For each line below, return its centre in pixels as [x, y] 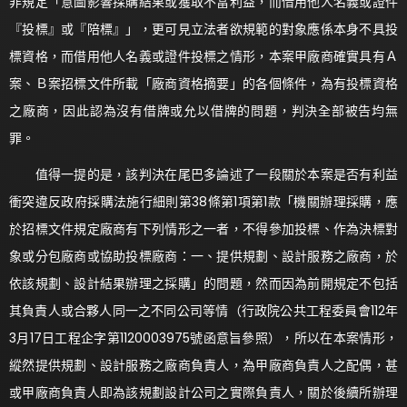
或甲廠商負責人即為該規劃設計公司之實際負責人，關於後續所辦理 [203, 393]
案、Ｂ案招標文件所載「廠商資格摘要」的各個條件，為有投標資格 [203, 84]
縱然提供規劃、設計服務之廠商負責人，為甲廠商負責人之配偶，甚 [203, 366]
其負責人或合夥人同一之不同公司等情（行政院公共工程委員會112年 [203, 311]
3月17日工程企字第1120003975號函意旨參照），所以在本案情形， [203, 338]
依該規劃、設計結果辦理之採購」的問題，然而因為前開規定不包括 [203, 284]
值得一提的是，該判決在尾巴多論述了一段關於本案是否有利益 [203, 175]
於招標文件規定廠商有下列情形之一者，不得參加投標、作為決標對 [203, 229]
